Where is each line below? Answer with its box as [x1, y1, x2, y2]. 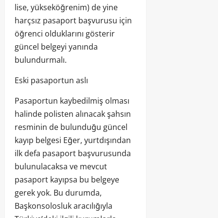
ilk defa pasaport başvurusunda [15, 147, 131, 159]
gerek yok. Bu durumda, [15, 187, 102, 198]
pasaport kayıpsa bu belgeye [15, 174, 119, 185]
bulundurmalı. [15, 54, 67, 65]
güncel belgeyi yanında [15, 41, 98, 52]
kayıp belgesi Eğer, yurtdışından [15, 134, 131, 145]
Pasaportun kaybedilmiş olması [15, 95, 129, 106]
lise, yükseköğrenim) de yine [15, 1, 118, 13]
